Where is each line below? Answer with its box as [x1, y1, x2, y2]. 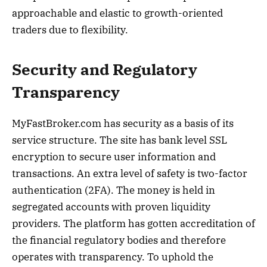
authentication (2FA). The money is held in [12, 184, 215, 197]
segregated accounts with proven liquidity [12, 200, 210, 214]
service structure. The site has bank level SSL [12, 133, 227, 147]
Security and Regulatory [12, 60, 197, 80]
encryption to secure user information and [12, 150, 216, 164]
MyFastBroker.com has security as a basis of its [12, 117, 234, 131]
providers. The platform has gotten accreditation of [12, 217, 255, 231]
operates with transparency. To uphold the [12, 250, 213, 264]
